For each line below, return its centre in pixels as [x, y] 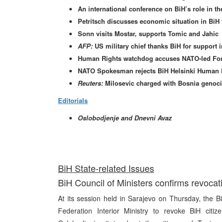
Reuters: [90, 83]
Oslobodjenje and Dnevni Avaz [125, 118]
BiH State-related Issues [106, 168]
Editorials [73, 100]
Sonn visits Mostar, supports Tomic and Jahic [148, 33]
